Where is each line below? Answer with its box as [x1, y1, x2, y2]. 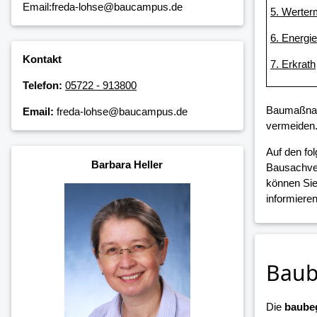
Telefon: [23, 79, 62, 92]
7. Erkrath [270, 58, 316, 71]
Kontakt [23, 53, 62, 66]
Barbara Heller [91, 158, 163, 171]
